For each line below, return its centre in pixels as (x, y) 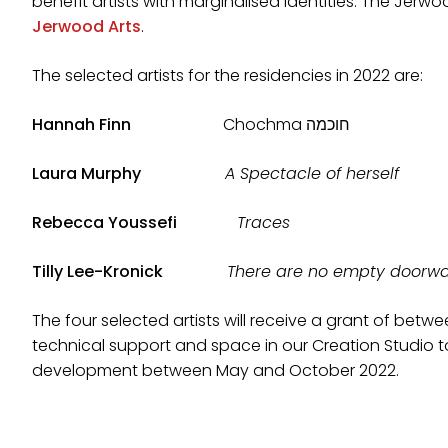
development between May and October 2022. (215, 370)
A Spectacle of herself (312, 173)
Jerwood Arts (86, 26)
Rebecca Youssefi (104, 222)
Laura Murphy (104, 173)
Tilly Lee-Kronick (97, 271)
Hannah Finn (105, 124)
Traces (263, 222)
